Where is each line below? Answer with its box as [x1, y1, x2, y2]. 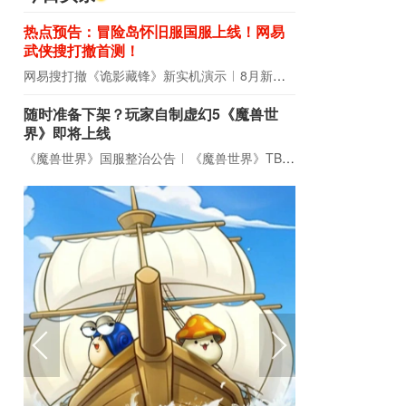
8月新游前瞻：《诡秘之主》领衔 [240, 66, 273, 84]
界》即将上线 [24, 122, 111, 143]
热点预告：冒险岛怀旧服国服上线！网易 [24, 21, 285, 42]
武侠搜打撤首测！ [24, 40, 140, 61]
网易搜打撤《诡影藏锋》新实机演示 [24, 66, 227, 84]
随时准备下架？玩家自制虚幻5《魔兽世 [24, 103, 278, 124]
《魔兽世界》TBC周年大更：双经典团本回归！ [189, 149, 282, 167]
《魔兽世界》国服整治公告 [24, 149, 176, 167]
